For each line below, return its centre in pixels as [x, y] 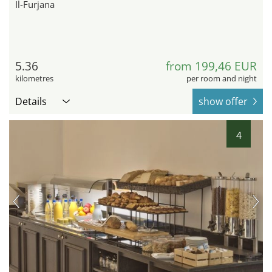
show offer [223, 102]
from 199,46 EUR [211, 66]
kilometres [34, 79]
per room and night [222, 79]
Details [31, 102]
